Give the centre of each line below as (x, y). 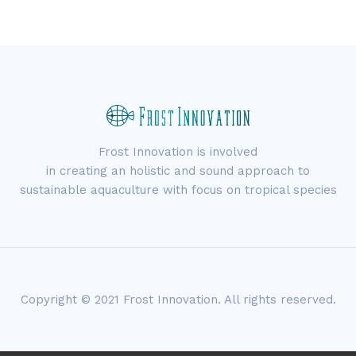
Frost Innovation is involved (178, 152)
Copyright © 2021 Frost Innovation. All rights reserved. (178, 300)
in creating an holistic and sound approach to (178, 171)
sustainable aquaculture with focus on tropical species (178, 190)
